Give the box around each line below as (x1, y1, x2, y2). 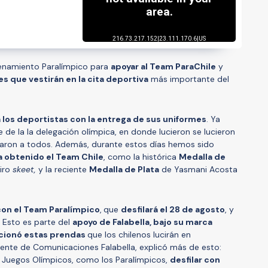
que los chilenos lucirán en (87, 229, 191, 240)
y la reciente (38, 163, 89, 175)
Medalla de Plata (89, 163, 159, 175)
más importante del (148, 73, 229, 84)
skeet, (13, 163, 38, 175)
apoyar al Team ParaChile (111, 60, 216, 72)
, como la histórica (103, 151, 179, 162)
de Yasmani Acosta (159, 163, 237, 175)
